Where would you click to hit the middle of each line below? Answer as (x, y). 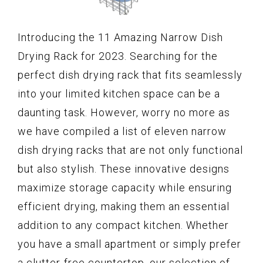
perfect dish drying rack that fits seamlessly (130, 75)
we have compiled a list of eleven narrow (122, 131)
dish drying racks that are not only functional (130, 150)
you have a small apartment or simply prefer (129, 244)
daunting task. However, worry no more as (124, 112)
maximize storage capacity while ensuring (125, 187)
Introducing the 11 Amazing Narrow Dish (120, 37)
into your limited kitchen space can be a (119, 93)
